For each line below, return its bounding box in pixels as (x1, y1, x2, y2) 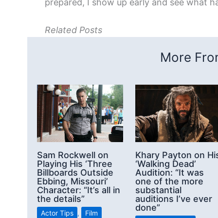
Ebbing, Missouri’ (37, 176, 108, 186)
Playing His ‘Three (37, 158, 112, 169)
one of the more (135, 176, 203, 186)
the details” (37, 193, 85, 204)
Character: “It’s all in (37, 184, 120, 195)
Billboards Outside (37, 167, 113, 178)
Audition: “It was (135, 167, 204, 178)
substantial (135, 184, 182, 195)
